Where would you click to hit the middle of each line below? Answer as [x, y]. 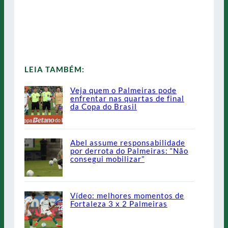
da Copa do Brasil [103, 106]
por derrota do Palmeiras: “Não [129, 151]
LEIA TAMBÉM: [54, 69]
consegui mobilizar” [107, 159]
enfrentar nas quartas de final [127, 98]
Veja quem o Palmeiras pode [123, 90]
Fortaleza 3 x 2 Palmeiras [119, 203]
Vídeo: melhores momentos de [127, 195]
